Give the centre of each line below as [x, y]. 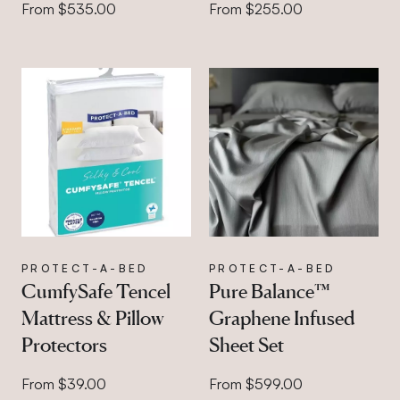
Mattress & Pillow [93, 318]
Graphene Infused [281, 318]
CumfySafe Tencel [96, 291]
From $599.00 [255, 384]
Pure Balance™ [269, 291]
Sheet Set [246, 345]
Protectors [64, 345]
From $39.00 [64, 384]
